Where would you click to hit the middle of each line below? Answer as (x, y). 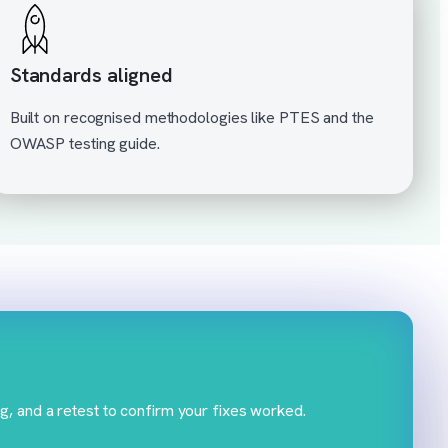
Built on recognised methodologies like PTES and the (191, 117)
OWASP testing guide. (84, 143)
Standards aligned (91, 74)
